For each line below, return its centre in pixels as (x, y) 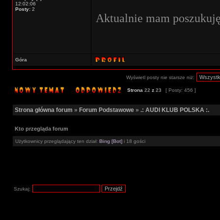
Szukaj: (22, 189)
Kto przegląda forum (41, 129)
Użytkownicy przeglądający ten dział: (57, 141)
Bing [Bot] (111, 141)
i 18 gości (134, 141)
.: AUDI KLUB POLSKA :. (175, 110)
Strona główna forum (44, 110)
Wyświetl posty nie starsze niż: (160, 77)
